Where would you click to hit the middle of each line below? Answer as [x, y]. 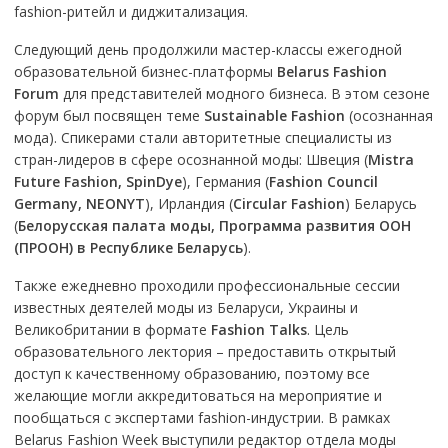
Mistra [390, 159]
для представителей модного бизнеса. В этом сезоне [244, 93]
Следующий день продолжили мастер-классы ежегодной [207, 49]
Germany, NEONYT [79, 203]
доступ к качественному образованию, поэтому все [191, 373]
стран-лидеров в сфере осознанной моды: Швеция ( [190, 159]
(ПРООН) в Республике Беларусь [128, 247]
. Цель [327, 329]
